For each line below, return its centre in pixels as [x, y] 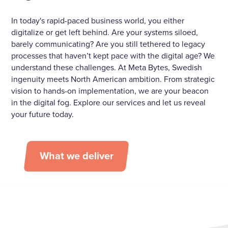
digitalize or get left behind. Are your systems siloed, [105, 33]
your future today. [43, 115]
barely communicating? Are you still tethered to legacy [108, 45]
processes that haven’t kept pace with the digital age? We [113, 56]
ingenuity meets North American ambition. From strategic [113, 80]
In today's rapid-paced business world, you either [98, 21]
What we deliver [76, 156]
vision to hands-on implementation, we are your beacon [110, 91]
